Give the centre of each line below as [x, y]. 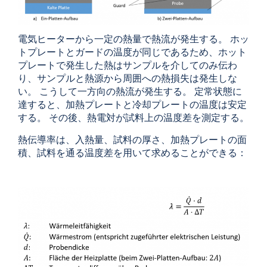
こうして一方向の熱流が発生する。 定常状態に [139, 93]
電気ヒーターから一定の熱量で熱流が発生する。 [124, 40]
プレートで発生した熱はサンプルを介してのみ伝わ [128, 66]
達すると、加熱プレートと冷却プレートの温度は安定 [132, 106]
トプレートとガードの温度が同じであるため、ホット [132, 53]
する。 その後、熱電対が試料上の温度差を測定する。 [133, 119]
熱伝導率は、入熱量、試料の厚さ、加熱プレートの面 [132, 140]
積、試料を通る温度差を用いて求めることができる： [132, 153]
